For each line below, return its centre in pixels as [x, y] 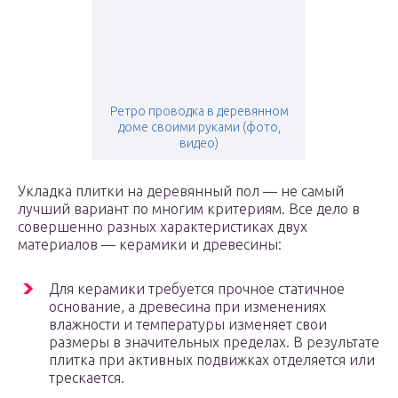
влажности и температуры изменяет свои [188, 325]
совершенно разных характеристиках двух [163, 227]
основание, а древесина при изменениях [187, 307]
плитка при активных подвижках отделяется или [212, 360]
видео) [199, 143]
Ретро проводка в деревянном [199, 111]
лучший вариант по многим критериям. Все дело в [189, 209]
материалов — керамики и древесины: [150, 245]
